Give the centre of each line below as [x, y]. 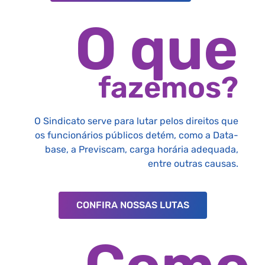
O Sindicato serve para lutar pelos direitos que [136, 121]
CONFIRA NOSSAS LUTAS [132, 205]
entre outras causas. [193, 164]
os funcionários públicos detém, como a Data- [137, 135]
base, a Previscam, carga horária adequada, [142, 150]
